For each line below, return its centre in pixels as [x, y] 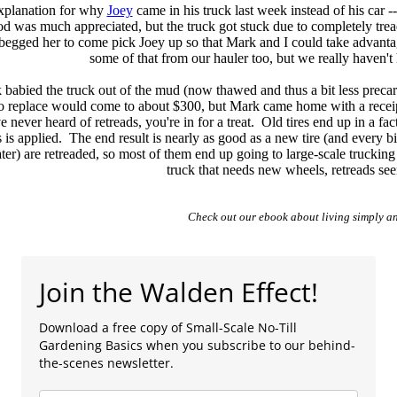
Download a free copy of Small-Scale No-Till [168, 327]
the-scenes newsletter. [106, 362]
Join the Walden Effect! [179, 292]
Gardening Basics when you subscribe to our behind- [197, 345]
